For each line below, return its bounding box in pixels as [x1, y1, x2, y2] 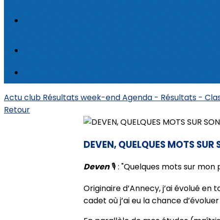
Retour [4, 104, 30, 115]
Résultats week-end [43, 92, 122, 103]
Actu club [4, 92, 43, 103]
